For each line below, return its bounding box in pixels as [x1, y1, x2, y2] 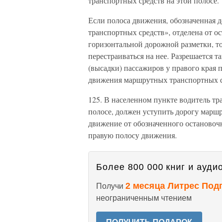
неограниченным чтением [96, 194, 192, 202]
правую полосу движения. [88, 130, 177, 140]
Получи [96, 182, 125, 190]
